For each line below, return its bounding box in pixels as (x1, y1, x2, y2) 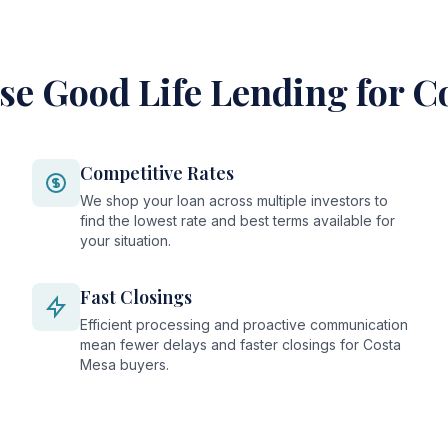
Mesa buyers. (80, 356, 169, 373)
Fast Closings (80, 285, 192, 309)
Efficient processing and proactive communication (80, 316, 408, 333)
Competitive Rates (80, 161, 234, 185)
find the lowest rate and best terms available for (80, 212, 395, 229)
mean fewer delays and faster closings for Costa (80, 336, 401, 353)
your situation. (80, 232, 171, 249)
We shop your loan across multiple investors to (80, 192, 388, 209)
